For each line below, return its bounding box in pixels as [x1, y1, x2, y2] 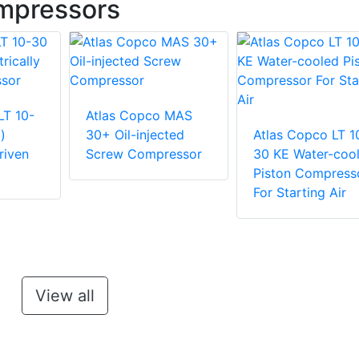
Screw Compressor [86, 146, 202, 163]
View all [35, 286, 95, 306]
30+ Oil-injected [86, 127, 184, 143]
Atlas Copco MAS [86, 107, 192, 124]
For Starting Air [252, 184, 346, 201]
